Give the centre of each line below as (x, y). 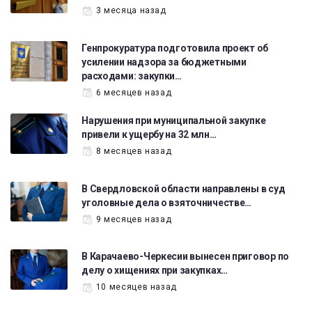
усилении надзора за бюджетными (164, 62)
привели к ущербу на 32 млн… (149, 135)
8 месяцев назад (134, 151)
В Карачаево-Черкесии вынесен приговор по (185, 257)
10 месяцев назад (136, 287)
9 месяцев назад (134, 219)
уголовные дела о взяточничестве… (167, 202)
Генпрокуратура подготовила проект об (175, 48)
